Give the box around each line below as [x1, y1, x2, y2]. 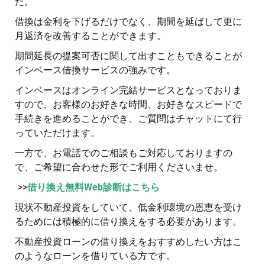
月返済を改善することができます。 [15, 30, 166, 42]
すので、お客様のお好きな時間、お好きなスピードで [15, 99, 242, 111]
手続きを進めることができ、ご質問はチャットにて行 [15, 113, 242, 125]
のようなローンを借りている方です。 [15, 250, 176, 262]
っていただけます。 [15, 127, 100, 139]
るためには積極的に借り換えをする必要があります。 [15, 216, 242, 228]
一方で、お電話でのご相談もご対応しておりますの [15, 147, 232, 159]
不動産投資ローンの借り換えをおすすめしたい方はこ [15, 236, 242, 248]
